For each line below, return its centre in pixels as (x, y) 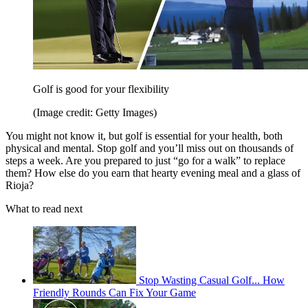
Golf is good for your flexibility (101, 89)
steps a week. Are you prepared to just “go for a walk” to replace (145, 161)
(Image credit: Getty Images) (95, 113)
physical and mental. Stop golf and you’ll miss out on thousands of (150, 148)
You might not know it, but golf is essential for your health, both (144, 136)
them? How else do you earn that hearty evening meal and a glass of (153, 173)
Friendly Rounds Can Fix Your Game (114, 293)
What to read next (44, 209)
